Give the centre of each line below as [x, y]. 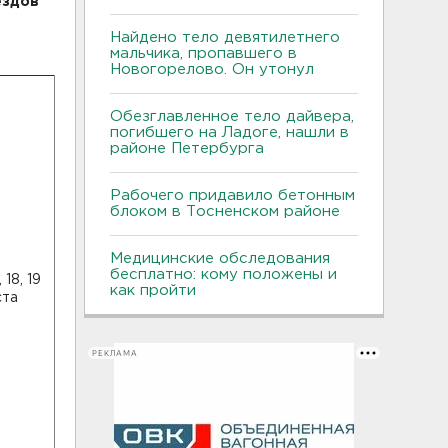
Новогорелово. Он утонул [214, 69]
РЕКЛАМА [115, 353]
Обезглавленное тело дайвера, [232, 116]
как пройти [153, 290]
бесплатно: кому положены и [223, 274]
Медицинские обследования [220, 258]
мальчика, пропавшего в [203, 53]
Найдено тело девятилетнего [225, 37]
